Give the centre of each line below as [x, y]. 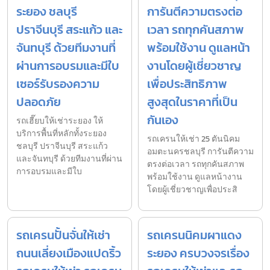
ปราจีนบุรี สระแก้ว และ [69, 29]
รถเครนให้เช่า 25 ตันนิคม [193, 139]
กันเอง [163, 120]
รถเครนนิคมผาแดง [194, 235]
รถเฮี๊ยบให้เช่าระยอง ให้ [60, 121]
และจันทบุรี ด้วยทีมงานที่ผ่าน [69, 159]
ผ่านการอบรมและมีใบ [68, 65]
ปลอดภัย [39, 102]
